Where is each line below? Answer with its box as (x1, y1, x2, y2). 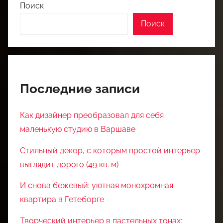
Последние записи (20, 81, 140, 96)
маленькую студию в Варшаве (20, 124, 135, 134)
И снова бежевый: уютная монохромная (20, 181, 173, 191)
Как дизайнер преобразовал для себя (20, 111, 164, 120)
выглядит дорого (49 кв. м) (20, 159, 118, 169)
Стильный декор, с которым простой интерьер (20, 145, 200, 155)
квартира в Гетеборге (20, 195, 104, 205)
